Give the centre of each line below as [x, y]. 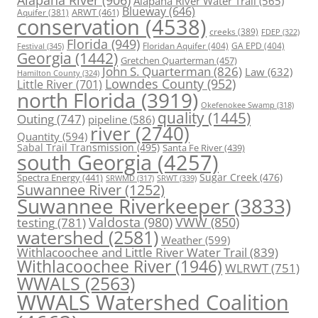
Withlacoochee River [94, 267]
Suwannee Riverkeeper [123, 206]
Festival [31, 46]
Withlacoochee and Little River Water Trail [132, 252]
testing [36, 223]
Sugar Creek [228, 178]
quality [181, 118]
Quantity [38, 137]
